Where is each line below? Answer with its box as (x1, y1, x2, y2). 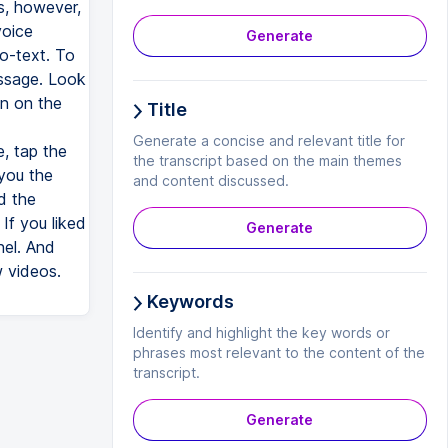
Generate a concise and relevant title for (132, 132, 405, 149)
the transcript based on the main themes (132, 152, 402, 169)
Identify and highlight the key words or (132, 324, 390, 341)
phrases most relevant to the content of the (132, 344, 425, 361)
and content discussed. (132, 172, 289, 189)
